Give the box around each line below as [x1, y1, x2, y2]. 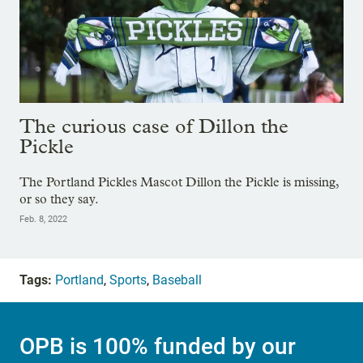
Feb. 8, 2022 [19, 213, 67, 224]
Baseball [152, 271, 202, 288]
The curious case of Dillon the [19, 113, 288, 138]
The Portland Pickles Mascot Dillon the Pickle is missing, [19, 173, 339, 190]
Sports [109, 271, 147, 288]
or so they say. [19, 190, 99, 207]
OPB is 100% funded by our [19, 332, 296, 360]
